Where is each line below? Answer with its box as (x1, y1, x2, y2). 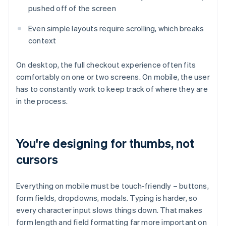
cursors (16, 151, 58, 167)
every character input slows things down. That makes (16, 205, 203, 215)
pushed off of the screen (28, 3, 116, 14)
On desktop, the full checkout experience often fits (16, 60, 196, 70)
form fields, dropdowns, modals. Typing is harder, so (16, 193, 198, 203)
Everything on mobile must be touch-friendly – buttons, (16, 181, 209, 191)
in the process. (16, 96, 68, 106)
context (28, 35, 56, 46)
